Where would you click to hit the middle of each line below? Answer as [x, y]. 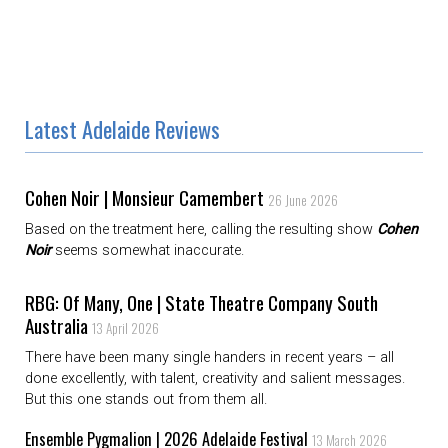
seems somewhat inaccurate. [147, 251]
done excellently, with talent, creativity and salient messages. [215, 379]
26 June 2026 [303, 200]
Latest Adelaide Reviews [122, 129]
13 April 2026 [125, 328]
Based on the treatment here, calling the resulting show [201, 230]
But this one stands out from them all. [146, 400]
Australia [58, 326]
